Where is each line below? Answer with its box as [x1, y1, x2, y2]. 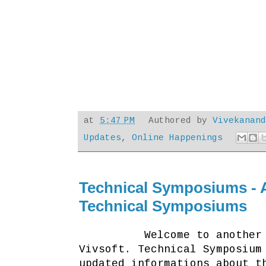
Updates [84, 132, 121, 142]
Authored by [148, 115, 213, 125]
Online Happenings [132, 132, 223, 142]
